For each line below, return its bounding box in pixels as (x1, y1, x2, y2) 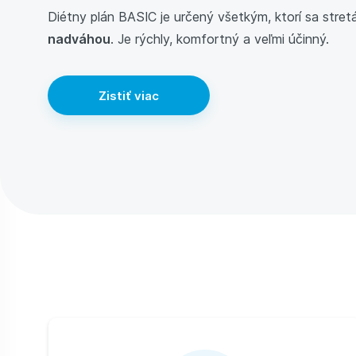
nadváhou (48, 30, 110, 47)
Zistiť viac (99, 87, 159, 103)
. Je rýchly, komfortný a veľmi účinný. (110, 30, 329, 47)
